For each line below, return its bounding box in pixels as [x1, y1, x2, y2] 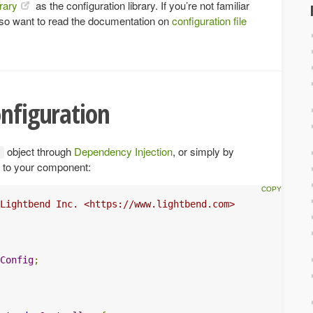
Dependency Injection [74, 143, 173, 159]
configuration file [172, 13, 247, 28]
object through [4, 143, 74, 159]
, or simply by [173, 143, 234, 159]
